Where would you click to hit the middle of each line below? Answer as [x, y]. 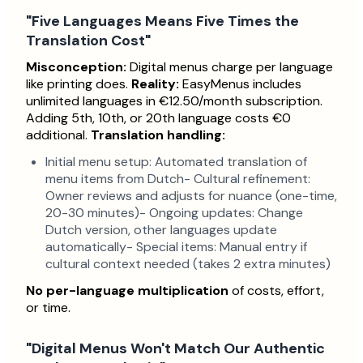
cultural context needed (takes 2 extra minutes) [188, 264]
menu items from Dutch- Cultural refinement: [178, 179]
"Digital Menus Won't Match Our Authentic [175, 349]
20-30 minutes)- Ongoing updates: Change [174, 213]
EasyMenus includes [240, 84]
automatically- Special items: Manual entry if [176, 247]
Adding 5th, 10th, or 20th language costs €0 [158, 118]
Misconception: [76, 67]
